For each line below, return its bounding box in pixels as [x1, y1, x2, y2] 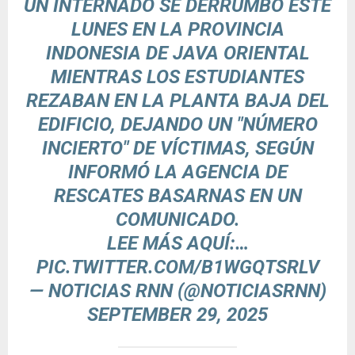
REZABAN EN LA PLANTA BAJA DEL [25, 90, 330, 113]
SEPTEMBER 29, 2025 [87, 303, 268, 326]
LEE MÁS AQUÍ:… [106, 232, 249, 255]
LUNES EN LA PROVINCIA [71, 18, 284, 41]
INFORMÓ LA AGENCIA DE [67, 161, 288, 184]
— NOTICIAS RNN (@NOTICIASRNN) [29, 280, 326, 303]
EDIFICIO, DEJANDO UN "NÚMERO [37, 113, 318, 136]
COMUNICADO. [115, 208, 240, 231]
